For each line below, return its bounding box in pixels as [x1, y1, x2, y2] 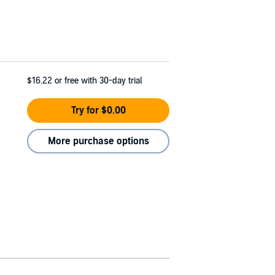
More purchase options [47, 134, 149, 147]
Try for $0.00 [71, 104, 126, 117]
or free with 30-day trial [55, 75, 142, 86]
